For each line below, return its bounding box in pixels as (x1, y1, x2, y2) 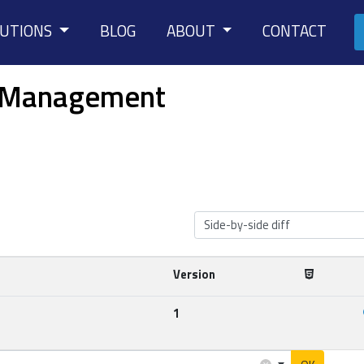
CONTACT (262, 19, 327, 42)
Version (172, 265, 215, 284)
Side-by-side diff (203, 214, 290, 234)
